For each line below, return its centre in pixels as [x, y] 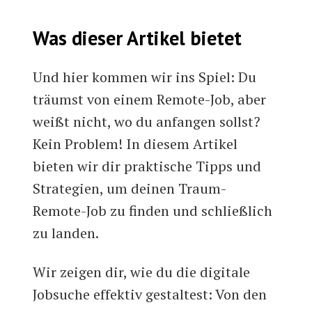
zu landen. [66, 233]
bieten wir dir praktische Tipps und [147, 166]
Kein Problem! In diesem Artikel [135, 144]
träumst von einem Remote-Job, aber [150, 100]
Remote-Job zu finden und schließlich [153, 211]
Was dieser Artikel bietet [138, 38]
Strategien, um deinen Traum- [130, 189]
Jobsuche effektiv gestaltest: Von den [150, 295]
